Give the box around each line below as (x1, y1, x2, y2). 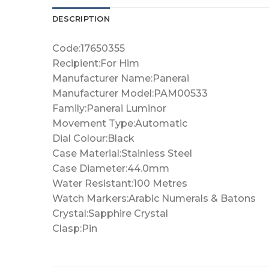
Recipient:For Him (52, 57, 139, 69)
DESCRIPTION (52, 14, 110, 23)
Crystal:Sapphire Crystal (52, 207, 168, 219)
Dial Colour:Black (52, 132, 134, 144)
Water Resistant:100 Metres (52, 177, 187, 189)
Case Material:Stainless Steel (52, 147, 192, 159)
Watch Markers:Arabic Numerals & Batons (52, 192, 256, 204)
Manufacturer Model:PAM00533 (52, 87, 208, 99)
